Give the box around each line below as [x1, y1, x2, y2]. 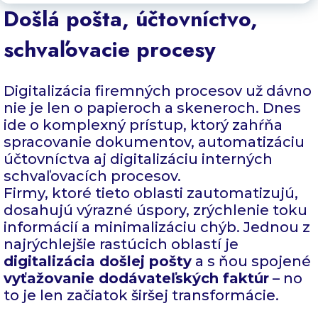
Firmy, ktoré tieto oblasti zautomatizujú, [4, 184, 298, 202]
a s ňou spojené [192, 252, 311, 270]
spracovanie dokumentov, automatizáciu [4, 133, 305, 150]
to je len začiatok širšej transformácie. [4, 286, 279, 304]
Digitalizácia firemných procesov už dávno [4, 82, 312, 99]
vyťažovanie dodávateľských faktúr [4, 269, 269, 287]
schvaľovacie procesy [4, 33, 216, 65]
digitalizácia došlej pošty [4, 252, 192, 270]
